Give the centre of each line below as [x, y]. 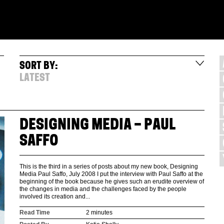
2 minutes [99, 212]
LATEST [35, 78]
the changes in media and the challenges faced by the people [103, 189]
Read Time [35, 212]
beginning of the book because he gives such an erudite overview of [112, 181]
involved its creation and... [55, 196]
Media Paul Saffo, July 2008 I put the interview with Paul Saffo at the [111, 174]
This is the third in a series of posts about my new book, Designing [109, 166]
